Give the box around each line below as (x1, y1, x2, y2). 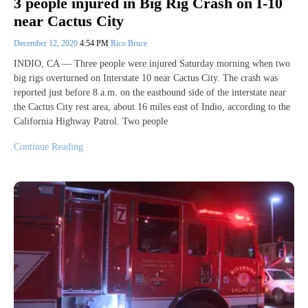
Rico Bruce (111, 38, 147, 49)
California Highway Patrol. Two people (14, 116, 168, 127)
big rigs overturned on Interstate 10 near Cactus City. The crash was (14, 73, 278, 84)
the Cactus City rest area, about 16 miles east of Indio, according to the (14, 102, 290, 113)
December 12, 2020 (14, 38, 80, 49)
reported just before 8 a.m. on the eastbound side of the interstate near (14, 87, 286, 98)
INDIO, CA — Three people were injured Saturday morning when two (14, 58, 290, 69)
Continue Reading (14, 142, 83, 153)
